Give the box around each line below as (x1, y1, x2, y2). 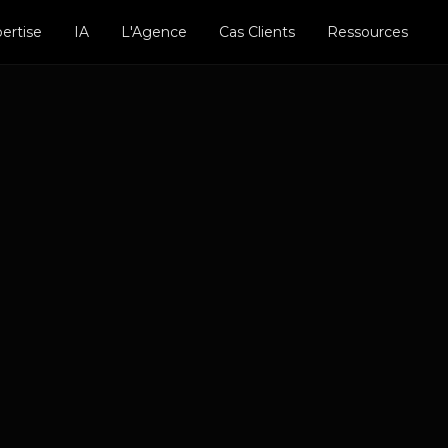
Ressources (326, 23, 408, 41)
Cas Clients (218, 23, 295, 41)
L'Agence (120, 23, 187, 41)
